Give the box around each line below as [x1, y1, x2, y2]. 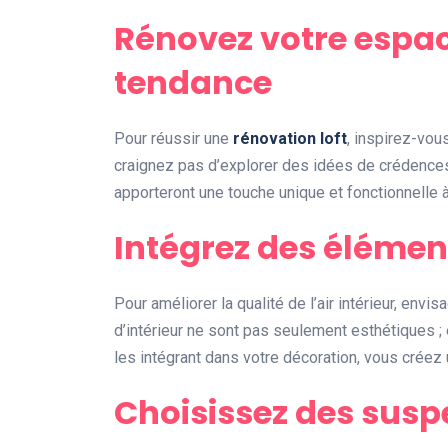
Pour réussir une [114, 129, 233, 149]
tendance [114, 60, 272, 106]
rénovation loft [233, 129, 347, 149]
